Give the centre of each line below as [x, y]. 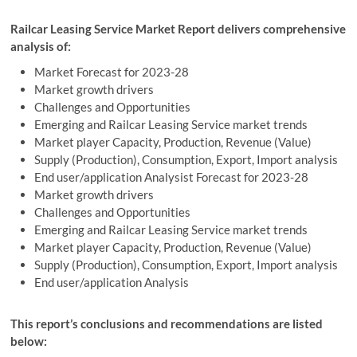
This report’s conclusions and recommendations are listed [167, 324]
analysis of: [41, 46]
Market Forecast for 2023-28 [112, 72]
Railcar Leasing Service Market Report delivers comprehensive [178, 29]
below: [29, 341]
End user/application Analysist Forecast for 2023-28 [172, 177]
